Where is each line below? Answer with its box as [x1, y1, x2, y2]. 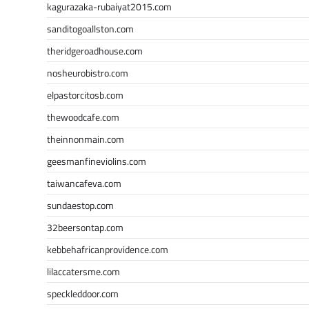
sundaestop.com [47, 197, 114, 212]
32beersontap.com [47, 219, 123, 235]
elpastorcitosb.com [47, 87, 123, 102]
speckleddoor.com [47, 286, 119, 301]
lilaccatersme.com [47, 263, 120, 279]
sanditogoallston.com [47, 21, 134, 36]
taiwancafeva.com [47, 175, 121, 190]
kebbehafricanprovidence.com [47, 241, 168, 257]
